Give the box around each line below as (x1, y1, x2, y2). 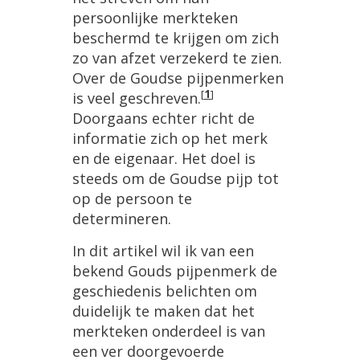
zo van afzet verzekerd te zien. (72, 48, 282, 67)
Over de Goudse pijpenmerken (72, 68, 284, 88)
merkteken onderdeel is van (72, 321, 265, 341)
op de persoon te (72, 189, 192, 208)
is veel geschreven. (72, 88, 201, 108)
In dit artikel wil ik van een (72, 241, 254, 260)
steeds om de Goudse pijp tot (72, 169, 279, 188)
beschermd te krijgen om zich (72, 28, 279, 47)
